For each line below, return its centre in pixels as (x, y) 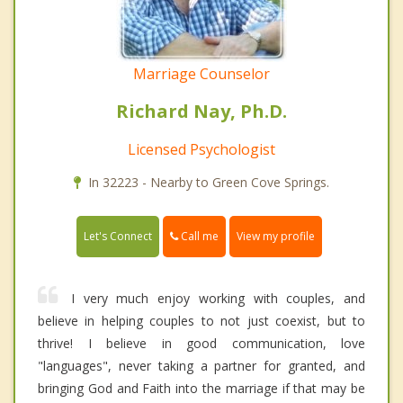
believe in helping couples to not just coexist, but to (201, 321)
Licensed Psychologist (201, 150)
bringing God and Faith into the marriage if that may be (201, 389)
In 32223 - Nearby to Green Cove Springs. (209, 183)
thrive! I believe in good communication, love (201, 344)
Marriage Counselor (201, 74)
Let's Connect (118, 237)
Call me (198, 237)
